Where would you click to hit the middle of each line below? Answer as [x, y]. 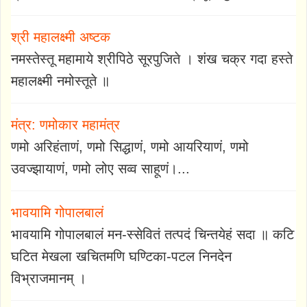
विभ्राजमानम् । [49, 278]
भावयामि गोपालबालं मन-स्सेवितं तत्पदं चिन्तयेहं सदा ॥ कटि [152, 234]
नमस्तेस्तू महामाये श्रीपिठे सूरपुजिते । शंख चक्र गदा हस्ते [152, 59]
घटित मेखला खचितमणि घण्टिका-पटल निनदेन [121, 256]
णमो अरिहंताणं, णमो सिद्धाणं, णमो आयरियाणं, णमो [130, 146]
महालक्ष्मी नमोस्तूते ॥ [60, 81]
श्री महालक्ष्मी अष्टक [61, 37]
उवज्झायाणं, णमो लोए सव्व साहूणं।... [100, 168]
